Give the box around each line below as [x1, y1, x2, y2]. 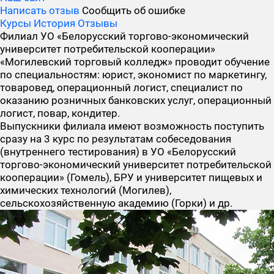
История [34, 17, 75, 29]
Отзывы [78, 17, 117, 29]
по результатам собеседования [75, 133, 231, 145]
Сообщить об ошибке [82, 4, 185, 17]
